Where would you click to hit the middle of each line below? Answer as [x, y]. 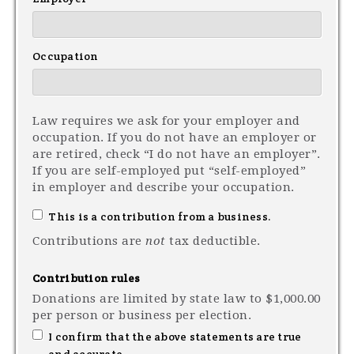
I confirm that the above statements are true [174, 337]
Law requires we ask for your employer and [166, 121]
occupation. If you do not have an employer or [175, 137]
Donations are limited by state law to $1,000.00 [177, 299]
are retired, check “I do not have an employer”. [177, 154]
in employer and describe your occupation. [164, 187]
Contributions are [89, 241]
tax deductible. [213, 241]
